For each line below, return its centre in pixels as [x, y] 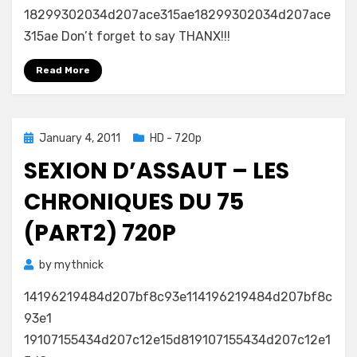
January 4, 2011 [80, 138]
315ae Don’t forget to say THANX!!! [127, 36]
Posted [42, 137]
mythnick [79, 265]
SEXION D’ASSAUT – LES [157, 171]
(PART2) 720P [100, 233]
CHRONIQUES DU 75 [134, 202]
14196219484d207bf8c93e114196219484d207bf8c [178, 297]
